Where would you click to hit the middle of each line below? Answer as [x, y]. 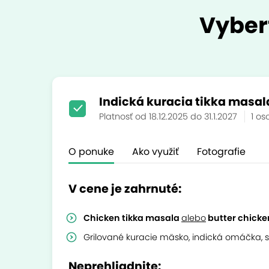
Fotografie [221, 152]
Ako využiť [156, 152]
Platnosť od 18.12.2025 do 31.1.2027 [169, 116]
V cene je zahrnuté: [125, 189]
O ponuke [91, 152]
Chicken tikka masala [132, 218]
